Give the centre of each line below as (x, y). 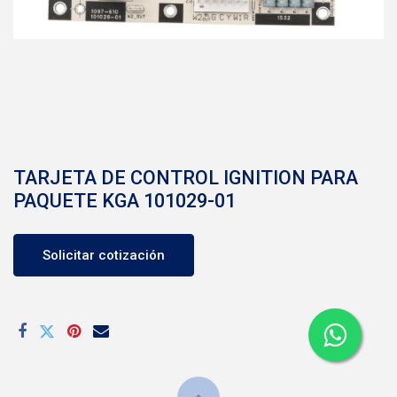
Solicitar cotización (104, 255)
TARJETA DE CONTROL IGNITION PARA (186, 178)
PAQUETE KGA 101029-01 (125, 201)
